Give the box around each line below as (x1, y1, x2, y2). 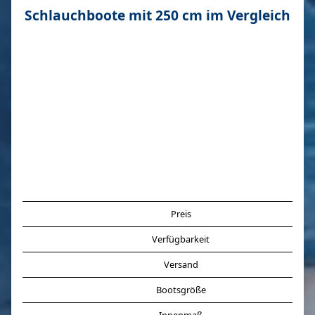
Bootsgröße (155, 283, 206, 296)
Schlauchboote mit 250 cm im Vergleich (25, 6, 290, 25)
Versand (163, 258, 198, 271)
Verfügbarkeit (152, 233, 210, 245)
